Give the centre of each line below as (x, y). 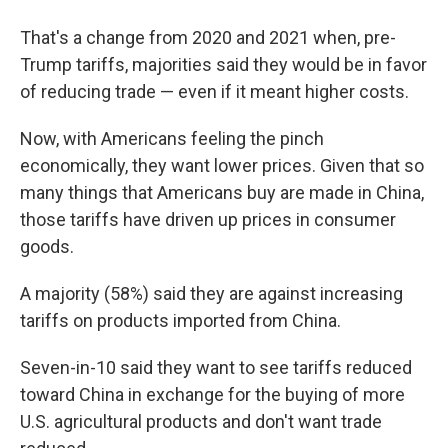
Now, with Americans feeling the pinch (172, 138)
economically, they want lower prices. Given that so (222, 165)
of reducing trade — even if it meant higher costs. (214, 91)
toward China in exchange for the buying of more (212, 394)
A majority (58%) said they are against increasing (211, 293)
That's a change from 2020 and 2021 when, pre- (208, 37)
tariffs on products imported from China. (180, 320)
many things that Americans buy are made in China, (222, 192)
